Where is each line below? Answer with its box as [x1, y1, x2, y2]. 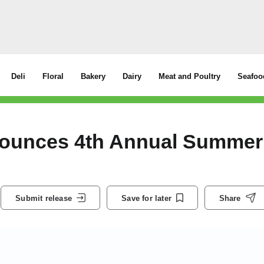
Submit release [15, 193, 72, 203]
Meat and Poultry [159, 72, 221, 81]
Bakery [81, 72, 106, 81]
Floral [42, 72, 64, 81]
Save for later [121, 193, 171, 203]
